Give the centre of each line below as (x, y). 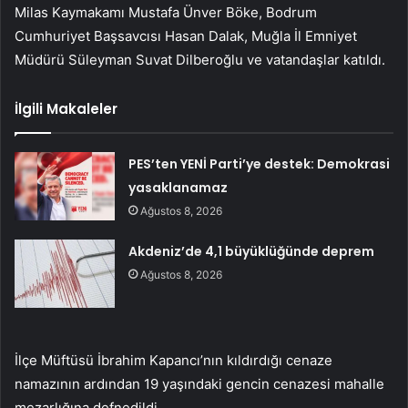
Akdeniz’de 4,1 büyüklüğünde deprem (252, 251)
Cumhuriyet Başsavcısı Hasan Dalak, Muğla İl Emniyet (186, 36)
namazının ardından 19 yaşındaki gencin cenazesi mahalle (199, 383)
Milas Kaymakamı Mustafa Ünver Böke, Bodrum (166, 12)
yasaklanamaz (178, 187)
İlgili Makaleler (66, 108)
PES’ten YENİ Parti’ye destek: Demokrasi (260, 163)
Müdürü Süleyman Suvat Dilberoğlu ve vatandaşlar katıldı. (200, 59)
